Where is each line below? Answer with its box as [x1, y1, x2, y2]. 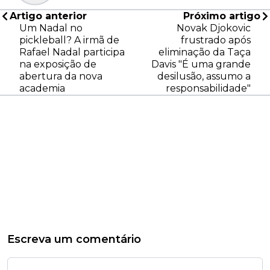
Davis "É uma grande [151, 58, 251, 71]
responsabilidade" [166, 83, 251, 95]
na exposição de [19, 58, 96, 71]
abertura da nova [19, 71, 102, 83]
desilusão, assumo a [157, 71, 251, 83]
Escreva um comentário [7, 233, 141, 246]
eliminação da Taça [159, 46, 251, 58]
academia [19, 83, 65, 95]
